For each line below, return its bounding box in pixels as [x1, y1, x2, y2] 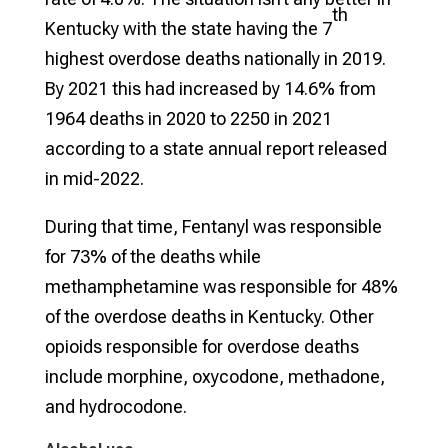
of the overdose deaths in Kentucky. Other [44, 305, 374, 327]
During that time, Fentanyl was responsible [44, 215, 382, 237]
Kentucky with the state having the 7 [44, 17, 332, 39]
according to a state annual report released [44, 137, 387, 159]
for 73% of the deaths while [44, 245, 261, 267]
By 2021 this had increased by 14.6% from [44, 77, 376, 99]
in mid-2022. [44, 167, 144, 189]
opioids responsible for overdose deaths [44, 335, 359, 357]
